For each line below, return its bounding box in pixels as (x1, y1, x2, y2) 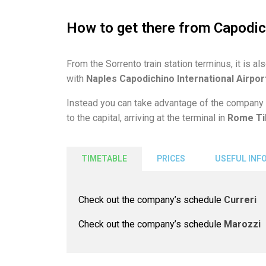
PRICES (157, 154, 185, 164)
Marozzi (224, 218, 261, 230)
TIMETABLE (81, 154, 127, 164)
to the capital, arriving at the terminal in (66, 112, 227, 124)
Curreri (224, 194, 256, 206)
